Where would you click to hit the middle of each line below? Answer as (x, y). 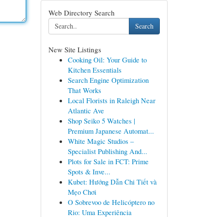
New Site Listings (75, 49)
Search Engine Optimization (108, 80)
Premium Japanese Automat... (111, 131)
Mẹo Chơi (82, 192)
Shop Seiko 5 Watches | (101, 121)
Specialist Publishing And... (107, 151)
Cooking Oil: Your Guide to (107, 60)
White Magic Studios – (101, 141)
